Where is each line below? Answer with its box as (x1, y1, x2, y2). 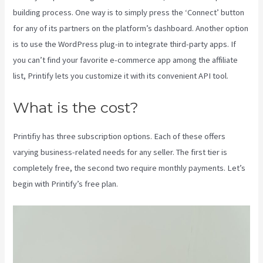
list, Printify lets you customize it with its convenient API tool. (13, 70, 229, 82)
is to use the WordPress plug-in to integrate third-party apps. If (13, 39, 237, 50)
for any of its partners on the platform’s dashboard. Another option (13, 23, 249, 34)
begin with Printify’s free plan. (13, 178, 120, 189)
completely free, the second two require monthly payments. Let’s (13, 162, 246, 173)
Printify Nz (120, 178, 158, 189)
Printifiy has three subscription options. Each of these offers (13, 130, 226, 141)
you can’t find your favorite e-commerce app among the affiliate (13, 55, 238, 66)
